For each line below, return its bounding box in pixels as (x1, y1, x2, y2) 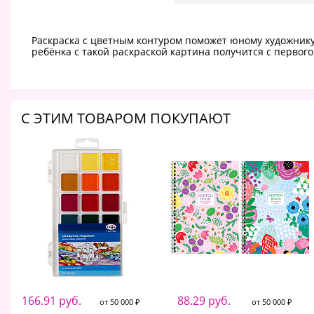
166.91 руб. (22, 293, 81, 309)
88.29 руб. (177, 293, 231, 309)
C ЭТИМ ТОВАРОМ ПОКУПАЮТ (21, 109, 231, 128)
